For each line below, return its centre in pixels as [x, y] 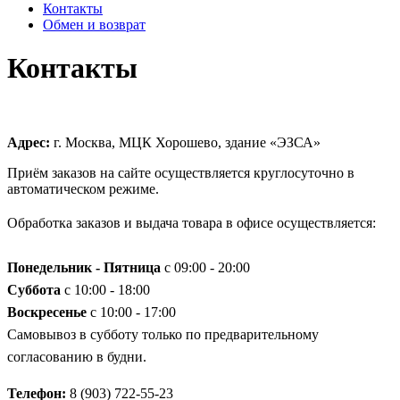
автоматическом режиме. [83, 188]
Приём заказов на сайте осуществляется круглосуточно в [181, 172]
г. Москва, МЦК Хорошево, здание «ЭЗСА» [185, 142]
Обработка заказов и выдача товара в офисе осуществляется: [192, 222]
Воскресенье [47, 312]
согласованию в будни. [77, 356]
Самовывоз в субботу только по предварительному [163, 334]
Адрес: [29, 142]
